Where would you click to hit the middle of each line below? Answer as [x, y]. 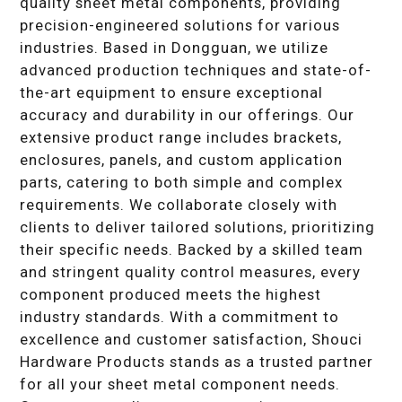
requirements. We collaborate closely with [179, 204]
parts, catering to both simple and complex [182, 182]
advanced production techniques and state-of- [196, 70]
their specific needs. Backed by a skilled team [192, 249]
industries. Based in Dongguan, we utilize [175, 47]
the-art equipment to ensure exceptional [172, 92]
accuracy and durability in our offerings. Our [188, 114]
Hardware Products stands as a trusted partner [197, 361]
